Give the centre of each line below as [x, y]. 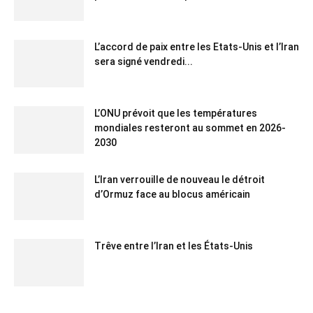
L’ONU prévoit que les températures [176, 113]
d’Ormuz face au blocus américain [172, 194]
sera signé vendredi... [144, 61]
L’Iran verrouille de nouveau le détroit [180, 179]
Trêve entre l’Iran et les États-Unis [174, 246]
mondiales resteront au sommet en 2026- [190, 128]
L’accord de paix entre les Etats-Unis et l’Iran [197, 46]
